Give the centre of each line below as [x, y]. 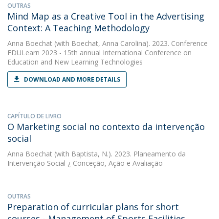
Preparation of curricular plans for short [93, 207]
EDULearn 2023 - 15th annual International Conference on [99, 53]
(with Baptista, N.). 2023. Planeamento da [119, 154]
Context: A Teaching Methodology [78, 28]
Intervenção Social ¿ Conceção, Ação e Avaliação [85, 163]
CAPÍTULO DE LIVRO [34, 116]
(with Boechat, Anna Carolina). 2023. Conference [130, 43]
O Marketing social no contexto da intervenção [106, 127]
